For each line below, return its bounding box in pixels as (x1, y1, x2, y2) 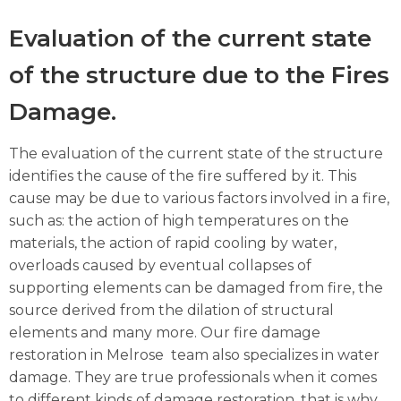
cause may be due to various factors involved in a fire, (9, 190, 389, 208)
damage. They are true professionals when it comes (9, 369, 377, 387)
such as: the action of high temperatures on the (9, 212, 349, 230)
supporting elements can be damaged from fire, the (9, 279, 383, 297)
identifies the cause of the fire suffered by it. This (9, 167, 356, 185)
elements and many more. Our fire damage (9, 324, 320, 342)
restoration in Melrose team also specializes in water (9, 346, 380, 364)
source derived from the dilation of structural (9, 302, 334, 320)
